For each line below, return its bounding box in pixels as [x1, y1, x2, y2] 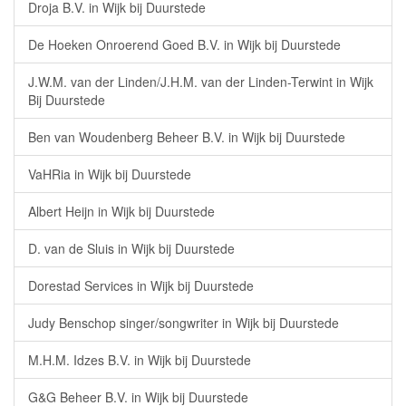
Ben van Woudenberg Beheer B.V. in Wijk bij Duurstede [28, 128, 345, 146]
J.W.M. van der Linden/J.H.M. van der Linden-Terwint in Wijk [28, 72, 373, 91]
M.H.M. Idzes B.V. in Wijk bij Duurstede [28, 351, 251, 369]
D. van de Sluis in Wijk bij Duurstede [28, 239, 235, 257]
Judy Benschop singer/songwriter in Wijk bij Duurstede [28, 314, 339, 332]
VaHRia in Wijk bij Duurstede [28, 165, 191, 183]
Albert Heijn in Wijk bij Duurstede [28, 202, 215, 220]
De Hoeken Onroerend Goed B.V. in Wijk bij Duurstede [28, 35, 341, 53]
